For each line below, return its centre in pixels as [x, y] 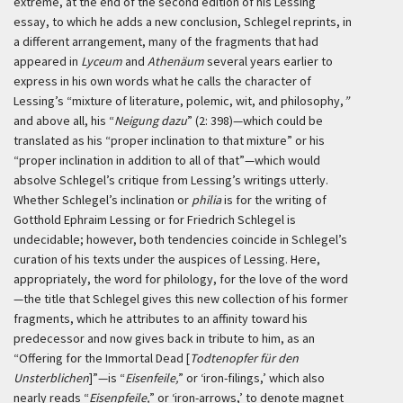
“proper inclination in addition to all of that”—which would [167, 160]
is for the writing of [274, 200]
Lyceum [102, 61]
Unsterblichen [51, 378]
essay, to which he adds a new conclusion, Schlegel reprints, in [183, 22]
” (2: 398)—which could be [255, 121]
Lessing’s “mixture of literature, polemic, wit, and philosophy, [179, 101]
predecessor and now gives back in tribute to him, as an [164, 338]
